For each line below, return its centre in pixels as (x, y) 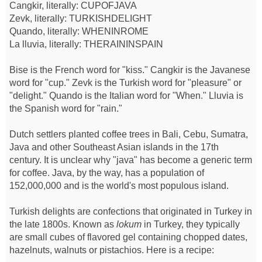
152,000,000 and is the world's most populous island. (119, 185)
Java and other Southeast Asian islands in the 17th (114, 147)
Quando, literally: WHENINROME (79, 31)
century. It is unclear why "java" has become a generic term (130, 160)
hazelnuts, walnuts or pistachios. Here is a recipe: (111, 250)
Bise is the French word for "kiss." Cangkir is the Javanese (130, 70)
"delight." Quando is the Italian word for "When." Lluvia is (126, 95)
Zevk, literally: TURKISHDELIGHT (80, 18)
